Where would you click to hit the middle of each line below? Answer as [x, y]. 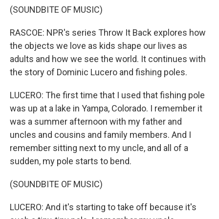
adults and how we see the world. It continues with [108, 59]
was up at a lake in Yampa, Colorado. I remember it [106, 108]
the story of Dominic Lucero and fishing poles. [99, 72]
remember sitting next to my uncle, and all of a [99, 148]
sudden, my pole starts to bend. [71, 161]
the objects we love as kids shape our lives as [99, 46]
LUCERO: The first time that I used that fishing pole [107, 95]
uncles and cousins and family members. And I [100, 135]
